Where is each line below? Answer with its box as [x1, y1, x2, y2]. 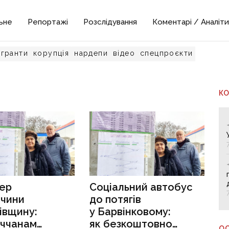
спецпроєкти [140, 49, 193, 57]
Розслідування [83, 17, 138, 27]
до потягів [89, 193, 142, 206]
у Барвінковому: [89, 205, 171, 218]
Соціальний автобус [89, 181, 193, 194]
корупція [33, 49, 70, 57]
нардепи [74, 49, 108, 57]
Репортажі [28, 17, 68, 27]
